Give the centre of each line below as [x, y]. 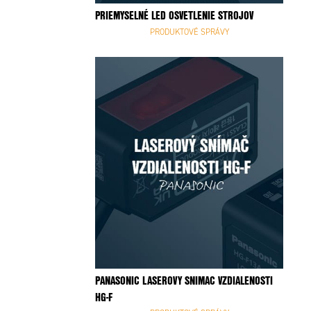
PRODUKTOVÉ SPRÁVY [189, 32]
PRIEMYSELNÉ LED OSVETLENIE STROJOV [236, 15]
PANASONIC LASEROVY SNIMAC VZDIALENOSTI [184, 280]
